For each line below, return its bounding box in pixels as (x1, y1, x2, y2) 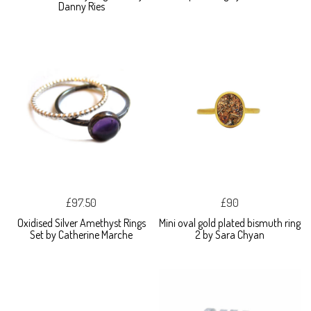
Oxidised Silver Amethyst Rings (17, 215, 146, 230)
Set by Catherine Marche (30, 227, 133, 242)
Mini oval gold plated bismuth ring (159, 215, 301, 230)
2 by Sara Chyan (195, 227, 264, 242)
